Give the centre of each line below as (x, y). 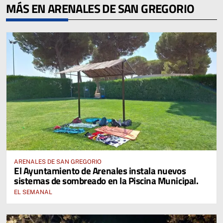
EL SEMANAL (33, 192)
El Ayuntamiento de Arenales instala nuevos (100, 170)
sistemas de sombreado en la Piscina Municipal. (106, 180)
